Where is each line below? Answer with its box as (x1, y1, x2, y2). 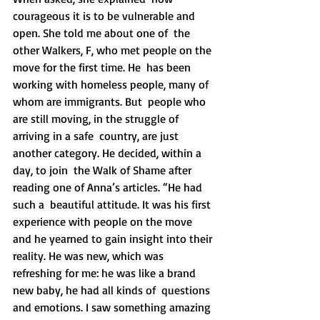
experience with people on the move (13, 214, 198, 229)
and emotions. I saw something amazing (13, 300, 214, 314)
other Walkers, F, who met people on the (13, 43, 214, 57)
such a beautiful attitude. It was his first (13, 197, 214, 211)
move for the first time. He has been (13, 60, 194, 74)
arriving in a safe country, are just (13, 129, 181, 143)
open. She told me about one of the (13, 26, 193, 40)
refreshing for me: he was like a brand (13, 266, 199, 280)
